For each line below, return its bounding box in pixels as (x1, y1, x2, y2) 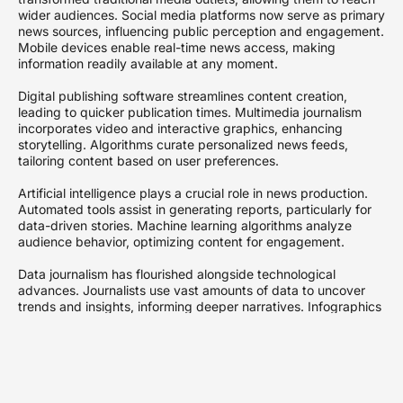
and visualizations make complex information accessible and (18, 314, 373, 330)
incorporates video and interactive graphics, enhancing (18, 120, 343, 136)
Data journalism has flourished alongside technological (18, 265, 336, 282)
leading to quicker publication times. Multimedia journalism (18, 103, 362, 120)
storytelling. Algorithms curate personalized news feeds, (18, 136, 348, 152)
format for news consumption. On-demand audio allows (18, 379, 344, 395)
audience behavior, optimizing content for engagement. (18, 233, 345, 249)
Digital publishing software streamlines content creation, (18, 87, 347, 103)
